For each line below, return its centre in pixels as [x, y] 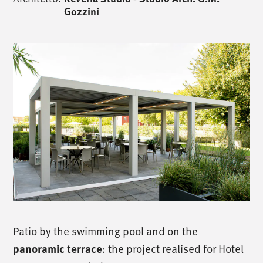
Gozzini [82, 11]
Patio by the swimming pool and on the [106, 230]
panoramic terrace [58, 248]
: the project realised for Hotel [173, 248]
